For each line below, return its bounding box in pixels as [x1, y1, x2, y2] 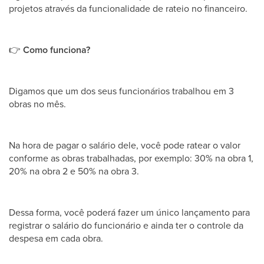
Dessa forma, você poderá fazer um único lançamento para [9, 206, 250, 219]
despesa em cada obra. [9, 232, 103, 245]
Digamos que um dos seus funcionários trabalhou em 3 [9, 84, 234, 98]
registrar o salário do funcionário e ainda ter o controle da [9, 219, 243, 232]
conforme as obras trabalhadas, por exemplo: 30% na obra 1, [9, 151, 253, 165]
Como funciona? [21, 43, 90, 57]
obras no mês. [9, 97, 66, 111]
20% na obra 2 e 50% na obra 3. [9, 164, 139, 178]
